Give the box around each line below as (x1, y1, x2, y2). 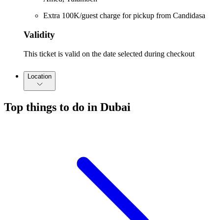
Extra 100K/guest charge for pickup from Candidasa (43, 11, 205, 20)
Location (27, 72, 52, 80)
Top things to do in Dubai (4, 100, 131, 113)
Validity (24, 29, 55, 40)
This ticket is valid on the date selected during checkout (24, 49, 194, 58)
